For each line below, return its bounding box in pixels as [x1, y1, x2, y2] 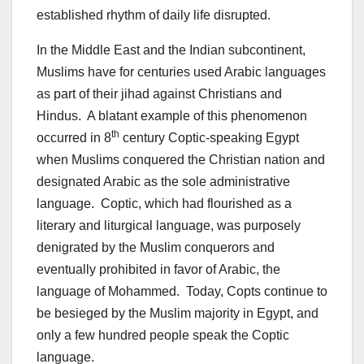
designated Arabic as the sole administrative [37, 174, 290, 188]
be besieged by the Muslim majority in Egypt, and [37, 305, 318, 320]
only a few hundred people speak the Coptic [37, 327, 289, 342]
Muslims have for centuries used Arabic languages [37, 64, 326, 79]
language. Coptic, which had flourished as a [37, 196, 292, 210]
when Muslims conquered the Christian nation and [37, 152, 325, 167]
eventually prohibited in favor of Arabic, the [37, 262, 280, 276]
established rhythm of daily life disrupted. [37, 7, 271, 22]
